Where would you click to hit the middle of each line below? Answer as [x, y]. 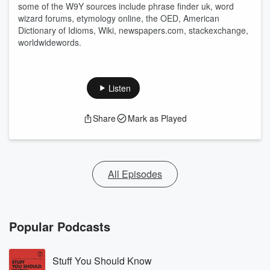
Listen [119, 88]
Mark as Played [157, 118]
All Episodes [135, 174]
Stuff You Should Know [102, 261]
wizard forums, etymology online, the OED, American [119, 18]
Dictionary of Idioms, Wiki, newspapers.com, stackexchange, [133, 30]
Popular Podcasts [60, 226]
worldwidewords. [50, 42]
